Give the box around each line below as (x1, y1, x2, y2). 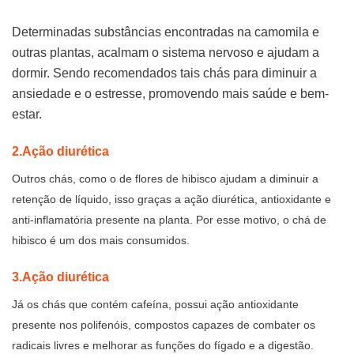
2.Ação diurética (12, 144, 109, 158)
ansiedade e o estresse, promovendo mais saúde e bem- (12, 87, 329, 100)
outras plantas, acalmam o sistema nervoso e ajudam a (12, 46, 319, 59)
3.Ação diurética (12, 269, 109, 284)
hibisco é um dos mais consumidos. (12, 233, 190, 247)
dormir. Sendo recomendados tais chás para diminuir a (12, 66, 317, 80)
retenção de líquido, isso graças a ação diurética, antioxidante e (12, 192, 331, 205)
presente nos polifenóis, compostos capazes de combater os (12, 318, 315, 331)
